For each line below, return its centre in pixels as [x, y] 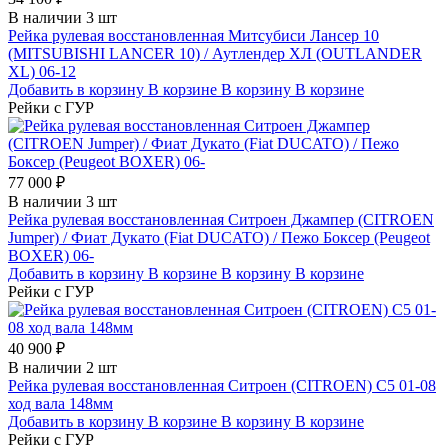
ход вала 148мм [60, 403]
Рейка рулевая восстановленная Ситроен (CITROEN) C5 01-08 [222, 385]
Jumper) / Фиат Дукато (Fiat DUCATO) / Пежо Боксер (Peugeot [219, 237]
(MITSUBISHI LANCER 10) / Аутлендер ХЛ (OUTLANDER [215, 53]
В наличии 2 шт [62, 367]
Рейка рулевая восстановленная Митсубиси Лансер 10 [193, 35]
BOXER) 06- [51, 255]
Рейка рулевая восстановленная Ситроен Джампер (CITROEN [221, 219]
